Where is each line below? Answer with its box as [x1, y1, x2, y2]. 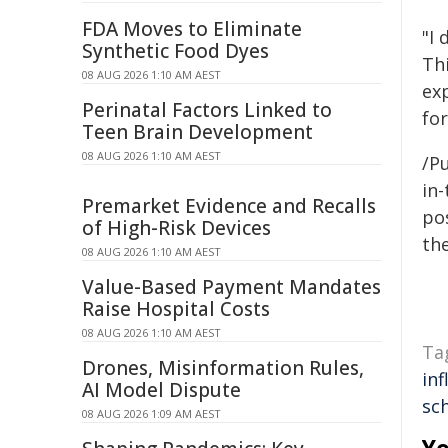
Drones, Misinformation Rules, [82, 355, 364, 381]
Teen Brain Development [82, 119, 313, 145]
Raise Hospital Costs [82, 296, 270, 322]
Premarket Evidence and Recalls [82, 193, 376, 219]
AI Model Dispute [82, 377, 241, 403]
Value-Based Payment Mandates [82, 274, 381, 300]
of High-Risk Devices [82, 215, 271, 241]
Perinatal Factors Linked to [82, 97, 332, 123]
